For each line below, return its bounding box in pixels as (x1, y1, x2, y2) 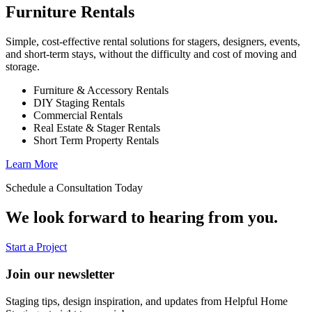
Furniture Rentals (6, 3, 134, 22)
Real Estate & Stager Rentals (33, 122, 160, 134)
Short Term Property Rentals (33, 134, 159, 147)
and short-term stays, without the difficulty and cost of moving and (6, 48, 297, 61)
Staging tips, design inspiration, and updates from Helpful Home (6, 295, 288, 307)
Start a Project (6, 241, 67, 253)
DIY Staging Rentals (33, 97, 125, 109)
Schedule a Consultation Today (6, 182, 143, 194)
